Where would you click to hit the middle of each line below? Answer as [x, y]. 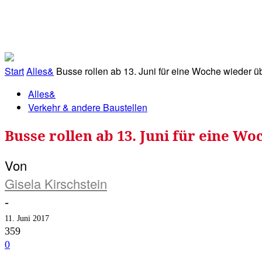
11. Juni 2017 [27, 219]
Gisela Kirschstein [56, 184]
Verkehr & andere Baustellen [88, 107]
